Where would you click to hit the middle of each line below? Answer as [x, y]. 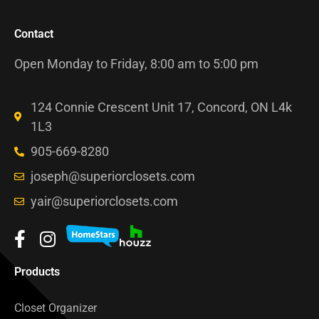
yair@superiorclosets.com [104, 202]
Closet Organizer [56, 308]
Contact [34, 33]
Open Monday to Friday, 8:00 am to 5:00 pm [136, 63]
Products [37, 272]
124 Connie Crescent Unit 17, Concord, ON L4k [161, 108]
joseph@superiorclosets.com [113, 177]
